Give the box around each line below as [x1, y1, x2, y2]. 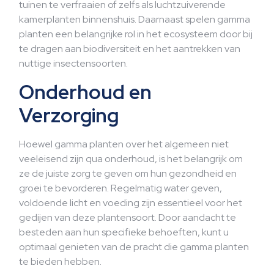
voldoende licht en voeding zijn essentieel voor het [19, 196, 242, 209]
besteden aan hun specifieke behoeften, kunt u [19, 226, 229, 239]
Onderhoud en [19, 79, 152, 105]
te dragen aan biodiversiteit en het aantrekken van [19, 42, 240, 55]
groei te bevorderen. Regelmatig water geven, [19, 182, 222, 194]
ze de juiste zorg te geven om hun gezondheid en [19, 167, 237, 180]
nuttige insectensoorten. [19, 57, 128, 70]
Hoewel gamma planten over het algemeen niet [19, 138, 229, 150]
